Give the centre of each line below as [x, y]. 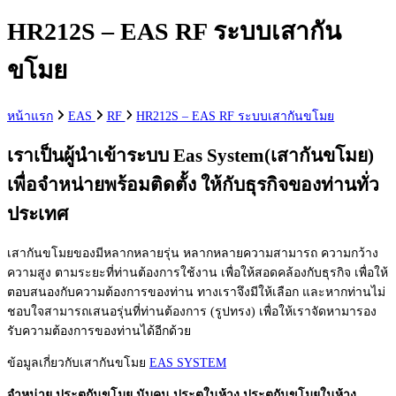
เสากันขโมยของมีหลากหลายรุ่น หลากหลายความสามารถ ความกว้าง [193, 254]
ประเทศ [38, 213]
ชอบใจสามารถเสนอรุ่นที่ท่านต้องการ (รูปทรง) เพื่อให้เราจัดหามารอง [192, 312]
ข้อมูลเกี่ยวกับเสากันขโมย [78, 363]
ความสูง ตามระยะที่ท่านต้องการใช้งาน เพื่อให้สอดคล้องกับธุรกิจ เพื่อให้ [198, 273]
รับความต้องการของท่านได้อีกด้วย [99, 331]
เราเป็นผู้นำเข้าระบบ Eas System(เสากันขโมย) [190, 155]
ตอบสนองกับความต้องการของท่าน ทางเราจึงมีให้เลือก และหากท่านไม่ [196, 293]
